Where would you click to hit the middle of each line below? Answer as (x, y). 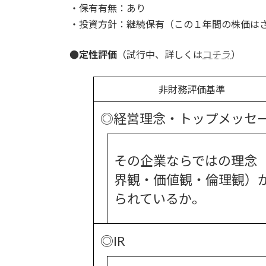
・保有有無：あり (107, 8)
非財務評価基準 (201, 89)
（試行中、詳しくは (160, 54)
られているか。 (159, 198)
